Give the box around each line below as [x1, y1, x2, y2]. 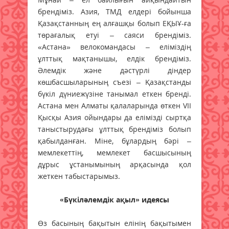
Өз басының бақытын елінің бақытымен [38, 218, 191, 228]
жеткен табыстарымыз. [38, 171, 120, 181]
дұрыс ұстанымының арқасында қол [38, 159, 191, 169]
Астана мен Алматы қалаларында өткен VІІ [38, 100, 191, 110]
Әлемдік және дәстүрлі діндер [38, 65, 191, 75]
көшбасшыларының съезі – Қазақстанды [38, 77, 191, 87]
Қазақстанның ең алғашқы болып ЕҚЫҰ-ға [38, 18, 191, 28]
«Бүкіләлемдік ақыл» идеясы [60, 194, 169, 204]
